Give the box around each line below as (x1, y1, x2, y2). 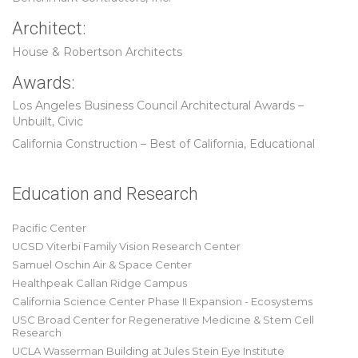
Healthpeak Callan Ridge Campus (12, 276, 187, 289)
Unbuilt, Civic (12, 114, 83, 129)
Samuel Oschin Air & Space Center (12, 258, 192, 271)
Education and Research (12, 184, 198, 204)
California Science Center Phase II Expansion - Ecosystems (12, 295, 312, 308)
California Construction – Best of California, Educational (12, 137, 315, 151)
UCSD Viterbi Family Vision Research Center (12, 240, 241, 253)
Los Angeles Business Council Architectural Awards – (12, 98, 304, 113)
